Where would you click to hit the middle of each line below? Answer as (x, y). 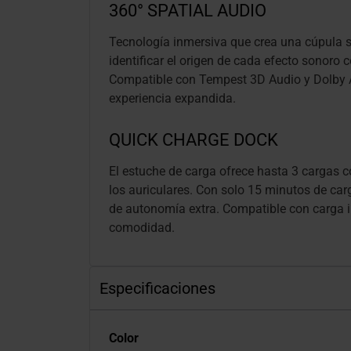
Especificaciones (157, 288)
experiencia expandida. (172, 98)
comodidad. (142, 228)
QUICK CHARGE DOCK (194, 140)
